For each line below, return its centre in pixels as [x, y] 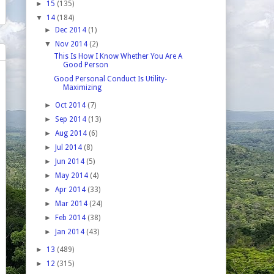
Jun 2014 [71, 161]
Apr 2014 [72, 189]
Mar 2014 [72, 203]
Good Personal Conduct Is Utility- [110, 79]
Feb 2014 [72, 217]
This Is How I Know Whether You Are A [118, 56]
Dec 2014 [72, 30]
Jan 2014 [71, 231]
